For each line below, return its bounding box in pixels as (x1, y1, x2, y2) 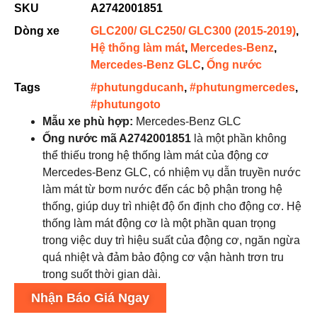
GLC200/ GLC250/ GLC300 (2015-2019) (91, 25, 296, 37)
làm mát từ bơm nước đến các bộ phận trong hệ (42, 183, 282, 195)
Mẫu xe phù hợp (42, 115, 129, 127)
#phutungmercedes (190, 81, 295, 93)
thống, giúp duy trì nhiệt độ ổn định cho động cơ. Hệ (42, 200, 301, 212)
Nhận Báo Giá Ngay (31, 291, 149, 305)
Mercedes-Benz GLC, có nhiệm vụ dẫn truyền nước (42, 166, 301, 178)
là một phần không (191, 132, 287, 144)
